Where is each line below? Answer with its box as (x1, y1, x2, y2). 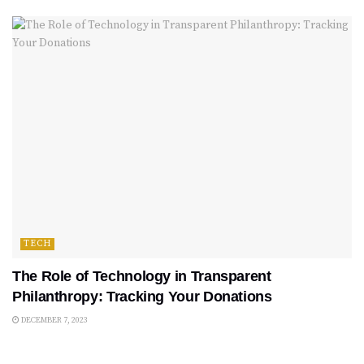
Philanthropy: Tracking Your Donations (12, 288, 272, 305)
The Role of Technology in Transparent (12, 268, 271, 285)
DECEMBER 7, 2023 (19, 315, 88, 326)
